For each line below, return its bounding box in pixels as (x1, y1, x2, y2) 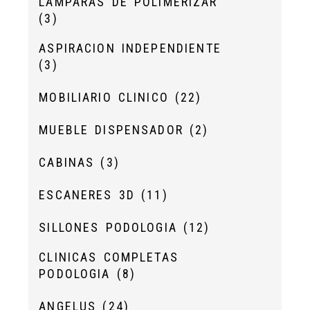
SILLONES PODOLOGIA (39, 220, 184, 235)
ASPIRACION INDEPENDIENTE (39, 41, 221, 55)
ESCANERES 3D (39, 188, 142, 202)
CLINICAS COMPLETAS (39, 250, 179, 264)
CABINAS (39, 155, 101, 170)
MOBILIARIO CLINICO (39, 90, 176, 104)
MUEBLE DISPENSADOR (39, 122, 190, 137)
